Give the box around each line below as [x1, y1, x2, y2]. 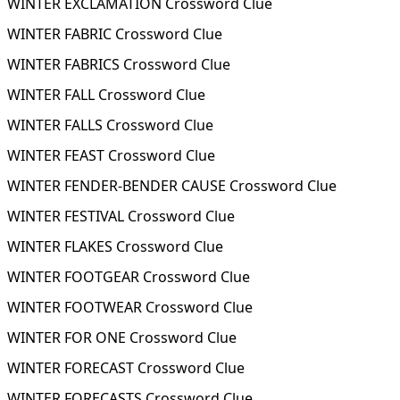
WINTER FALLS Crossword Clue [7, 115, 213, 135]
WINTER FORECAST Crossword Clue [7, 358, 245, 378]
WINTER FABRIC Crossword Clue [7, 24, 222, 44]
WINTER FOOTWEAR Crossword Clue [7, 297, 253, 317]
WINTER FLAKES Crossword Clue [7, 237, 223, 256]
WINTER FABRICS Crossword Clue [7, 54, 230, 74]
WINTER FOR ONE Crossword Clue [7, 328, 237, 347]
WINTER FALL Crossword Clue [7, 85, 205, 104]
